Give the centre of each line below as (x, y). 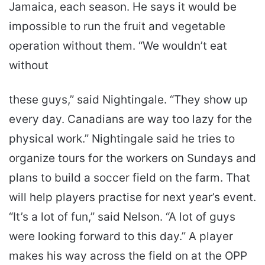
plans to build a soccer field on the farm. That (130, 177)
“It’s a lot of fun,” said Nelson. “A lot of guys (122, 216)
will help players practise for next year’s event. (132, 197)
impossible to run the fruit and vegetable (117, 26)
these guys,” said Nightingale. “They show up (128, 99)
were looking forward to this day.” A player (121, 236)
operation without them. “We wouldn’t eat (118, 46)
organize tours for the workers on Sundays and (132, 158)
